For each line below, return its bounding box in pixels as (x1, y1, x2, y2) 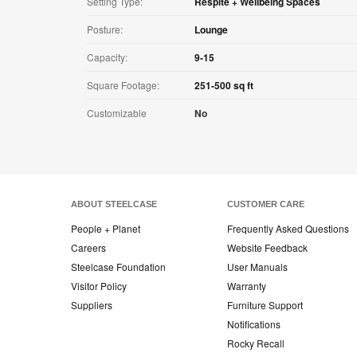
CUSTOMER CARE (227, 199, 304, 210)
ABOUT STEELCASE (71, 199, 157, 210)
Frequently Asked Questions (227, 222, 349, 236)
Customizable (87, 106, 147, 120)
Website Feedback (227, 241, 308, 255)
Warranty (227, 279, 266, 293)
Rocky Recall (227, 336, 284, 351)
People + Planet (71, 222, 140, 236)
